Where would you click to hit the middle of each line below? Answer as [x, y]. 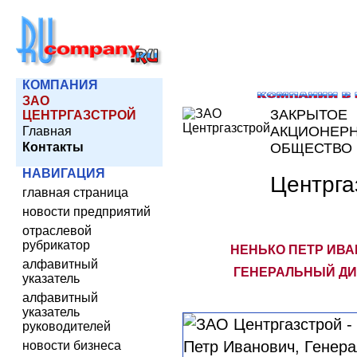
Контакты [53, 147]
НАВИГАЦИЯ [64, 173]
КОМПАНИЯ [60, 85]
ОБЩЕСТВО [311, 148]
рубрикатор [56, 245]
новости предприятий [86, 212]
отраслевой [57, 231]
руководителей [67, 326]
